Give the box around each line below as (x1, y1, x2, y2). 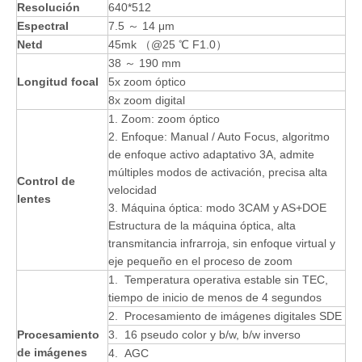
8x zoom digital (108, 93, 185, 107)
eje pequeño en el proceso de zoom (108, 254, 293, 267)
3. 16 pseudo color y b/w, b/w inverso (108, 327, 301, 341)
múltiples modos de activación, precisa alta (108, 165, 327, 179)
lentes (17, 192, 51, 205)
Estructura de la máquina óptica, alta (108, 218, 296, 232)
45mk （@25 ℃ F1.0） (108, 37, 227, 51)
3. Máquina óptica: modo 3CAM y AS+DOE (108, 200, 326, 214)
